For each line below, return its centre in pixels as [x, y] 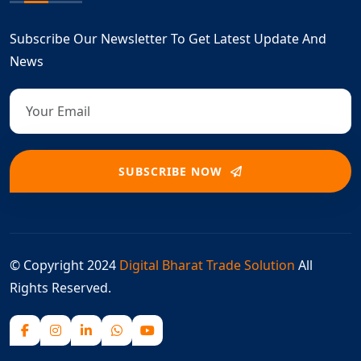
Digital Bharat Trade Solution [207, 266]
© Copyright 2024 [64, 266]
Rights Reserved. [60, 288]
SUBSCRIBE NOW [172, 172]
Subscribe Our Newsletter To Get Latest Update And [168, 39]
